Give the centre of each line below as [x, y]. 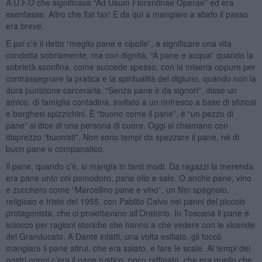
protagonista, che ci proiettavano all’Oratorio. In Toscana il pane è [127, 213]
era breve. [25, 25]
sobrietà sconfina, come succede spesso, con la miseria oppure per [130, 66]
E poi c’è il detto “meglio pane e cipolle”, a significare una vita [118, 43]
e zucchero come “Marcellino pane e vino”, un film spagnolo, [117, 189]
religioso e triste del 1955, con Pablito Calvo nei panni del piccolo [125, 201]
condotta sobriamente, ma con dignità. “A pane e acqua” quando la [129, 55]
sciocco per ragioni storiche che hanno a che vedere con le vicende [130, 224]
